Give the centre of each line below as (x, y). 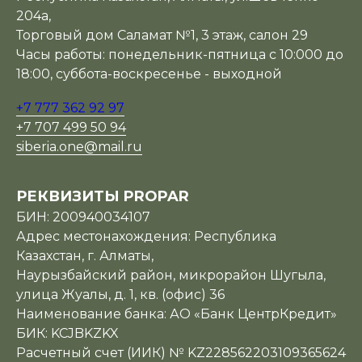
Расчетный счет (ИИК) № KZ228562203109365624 (181, 353)
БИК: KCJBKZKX (67, 333)
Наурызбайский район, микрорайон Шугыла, (171, 275)
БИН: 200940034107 (83, 217)
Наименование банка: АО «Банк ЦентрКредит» (177, 314)
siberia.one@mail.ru (79, 147)
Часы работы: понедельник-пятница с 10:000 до (180, 55)
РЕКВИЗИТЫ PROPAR (103, 196)
